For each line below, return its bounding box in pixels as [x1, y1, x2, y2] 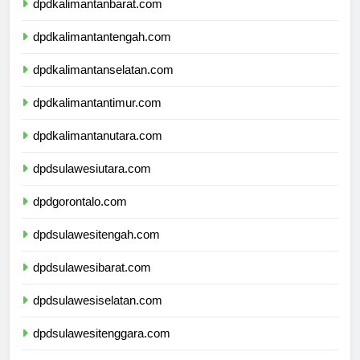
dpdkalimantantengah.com [33, 44, 171, 59]
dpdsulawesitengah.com [33, 242, 160, 256]
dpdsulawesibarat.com [33, 275, 151, 289]
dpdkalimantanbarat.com [33, 11, 162, 26]
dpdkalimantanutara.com [33, 143, 162, 157]
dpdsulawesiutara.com [33, 176, 151, 190]
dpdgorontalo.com [33, 209, 127, 223]
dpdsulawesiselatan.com [33, 308, 162, 322]
